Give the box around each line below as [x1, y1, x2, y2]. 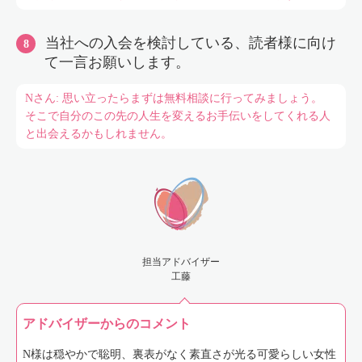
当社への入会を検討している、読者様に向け [45, 35, 336, 51]
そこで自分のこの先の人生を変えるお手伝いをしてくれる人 [24, 110, 330, 122]
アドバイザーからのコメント [23, 317, 191, 330]
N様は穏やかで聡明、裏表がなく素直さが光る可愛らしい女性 [23, 348, 336, 360]
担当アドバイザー [142, 256, 220, 267]
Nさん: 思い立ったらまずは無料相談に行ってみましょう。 [24, 92, 322, 104]
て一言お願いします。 [44, 54, 190, 70]
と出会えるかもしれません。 [24, 128, 172, 140]
